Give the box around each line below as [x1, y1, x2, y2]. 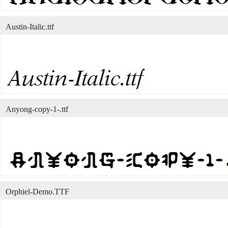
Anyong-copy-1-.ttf [6, 105, 68, 113]
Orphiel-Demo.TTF [6, 187, 69, 196]
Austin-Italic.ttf [6, 22, 54, 31]
